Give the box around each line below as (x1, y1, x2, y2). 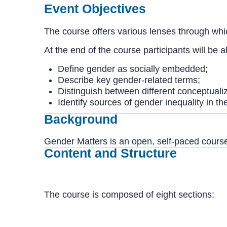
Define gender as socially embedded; (58, 63, 208, 74)
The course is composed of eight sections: (44, 189, 214, 200)
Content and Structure (44, 146, 177, 160)
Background (44, 111, 118, 126)
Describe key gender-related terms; (58, 74, 200, 85)
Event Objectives (44, 2, 146, 16)
